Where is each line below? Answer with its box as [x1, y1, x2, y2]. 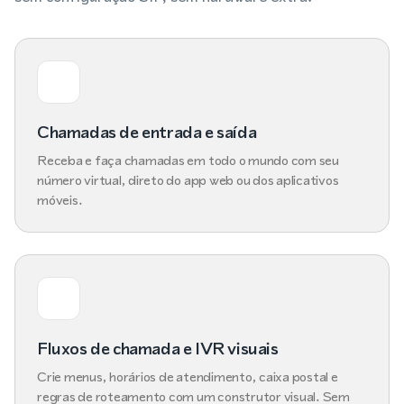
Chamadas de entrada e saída [37, 119, 257, 144]
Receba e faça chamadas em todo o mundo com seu [37, 150, 339, 170]
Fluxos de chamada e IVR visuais [37, 335, 279, 361]
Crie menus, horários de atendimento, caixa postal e [37, 366, 338, 386]
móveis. [37, 189, 83, 209]
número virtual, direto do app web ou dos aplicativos [37, 170, 339, 189]
